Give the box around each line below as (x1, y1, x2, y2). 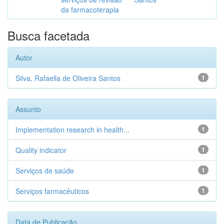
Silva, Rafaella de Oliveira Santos (15, 73, 120, 83)
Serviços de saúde (15, 165, 74, 175)
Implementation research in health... (15, 124, 129, 134)
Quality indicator (15, 145, 66, 155)
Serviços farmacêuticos (15, 186, 89, 196)
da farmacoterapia (61, 4, 119, 14)
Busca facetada (7, 26, 89, 44)
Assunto (15, 104, 41, 114)
